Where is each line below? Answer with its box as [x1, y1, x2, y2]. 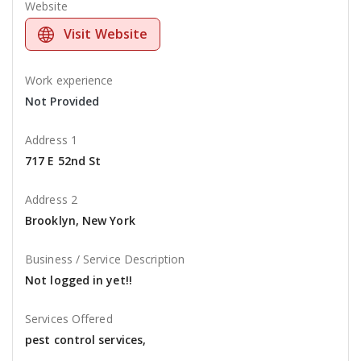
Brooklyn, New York [25, 213, 135, 229]
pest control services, [25, 332, 147, 348]
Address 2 [25, 192, 77, 208]
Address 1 [25, 132, 77, 148]
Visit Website [64, 25, 148, 44]
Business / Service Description [25, 251, 185, 268]
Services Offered [25, 311, 113, 327]
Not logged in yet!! [25, 272, 132, 288]
